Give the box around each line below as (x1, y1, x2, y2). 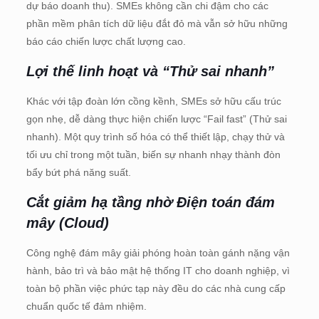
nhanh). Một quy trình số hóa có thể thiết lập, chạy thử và (26, 130, 285, 142)
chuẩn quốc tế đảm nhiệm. (26, 300, 147, 312)
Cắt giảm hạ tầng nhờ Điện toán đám (26, 194, 275, 210)
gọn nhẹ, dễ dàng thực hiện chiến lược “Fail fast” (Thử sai (26, 113, 287, 125)
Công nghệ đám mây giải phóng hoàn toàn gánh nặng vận (26, 246, 290, 258)
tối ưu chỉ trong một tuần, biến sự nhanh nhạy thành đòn (26, 148, 281, 160)
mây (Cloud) (26, 214, 109, 231)
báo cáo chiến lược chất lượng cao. (26, 35, 186, 47)
